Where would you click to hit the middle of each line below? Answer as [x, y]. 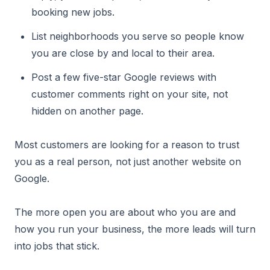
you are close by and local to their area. [123, 53]
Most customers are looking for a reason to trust [127, 145]
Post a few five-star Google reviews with [124, 77]
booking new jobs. [73, 12]
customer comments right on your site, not [130, 94]
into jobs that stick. [57, 246]
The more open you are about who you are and [125, 212]
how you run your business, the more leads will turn [135, 229]
